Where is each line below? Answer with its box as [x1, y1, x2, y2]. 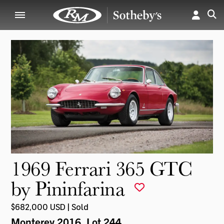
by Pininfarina [11, 174, 129, 201]
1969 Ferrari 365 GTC [11, 154, 192, 181]
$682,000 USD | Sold [11, 202, 89, 211]
